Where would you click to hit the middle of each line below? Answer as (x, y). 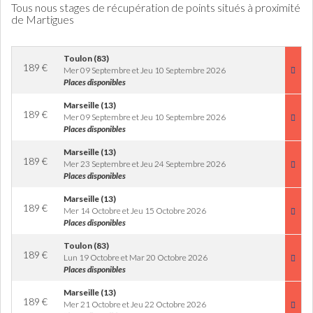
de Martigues (43, 19)
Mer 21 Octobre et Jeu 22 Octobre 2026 (135, 304)
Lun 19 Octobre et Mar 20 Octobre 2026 (136, 257)
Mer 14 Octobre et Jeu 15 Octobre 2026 (135, 211)
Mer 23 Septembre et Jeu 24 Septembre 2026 (145, 164)
